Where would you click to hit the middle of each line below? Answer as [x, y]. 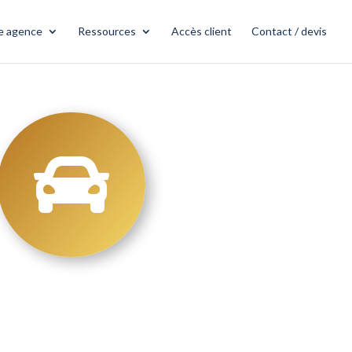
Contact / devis [289, 31]
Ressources [107, 31]
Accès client [202, 31]
